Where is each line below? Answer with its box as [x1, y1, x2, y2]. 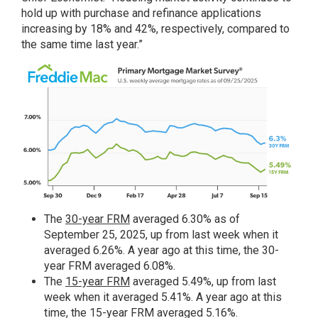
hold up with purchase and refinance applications [21, 6, 261, 20]
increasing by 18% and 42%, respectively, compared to [21, 22, 290, 35]
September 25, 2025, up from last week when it [44, 227, 278, 241]
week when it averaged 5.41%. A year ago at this [44, 290, 282, 304]
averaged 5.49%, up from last [130, 274, 276, 288]
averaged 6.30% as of [130, 212, 240, 226]
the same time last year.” [21, 38, 143, 51]
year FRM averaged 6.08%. [44, 258, 175, 273]
